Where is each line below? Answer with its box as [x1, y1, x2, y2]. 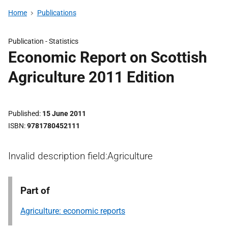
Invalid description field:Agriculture [8, 150, 153, 162]
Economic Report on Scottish [8, 48, 207, 66]
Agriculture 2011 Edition [8, 68, 175, 86]
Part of [20, 185, 50, 196]
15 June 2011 [42, 109, 86, 118]
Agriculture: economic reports [20, 206, 125, 216]
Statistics [49, 37, 78, 45]
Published [8, 109, 39, 118]
